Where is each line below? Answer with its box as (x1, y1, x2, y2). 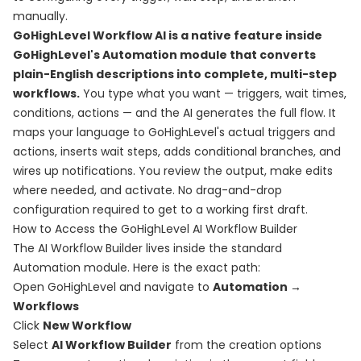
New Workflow (43, 317, 131, 334)
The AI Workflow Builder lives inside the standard (13, 240, 282, 256)
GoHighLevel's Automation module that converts (13, 47, 316, 63)
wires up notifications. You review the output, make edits (13, 163, 333, 179)
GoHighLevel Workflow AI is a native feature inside (13, 27, 322, 44)
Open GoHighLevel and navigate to (13, 279, 213, 295)
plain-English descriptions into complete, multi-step (13, 66, 337, 82)
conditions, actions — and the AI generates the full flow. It (13, 105, 336, 121)
